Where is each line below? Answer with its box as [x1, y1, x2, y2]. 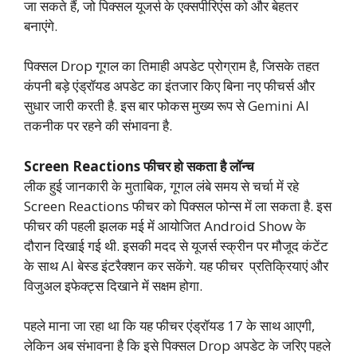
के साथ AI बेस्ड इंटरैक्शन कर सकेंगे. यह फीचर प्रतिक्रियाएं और [24, 256, 328, 275]
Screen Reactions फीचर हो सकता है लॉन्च [24, 156, 254, 175]
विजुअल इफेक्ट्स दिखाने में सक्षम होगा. [24, 276, 202, 295]
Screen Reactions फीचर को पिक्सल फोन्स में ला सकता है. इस [24, 196, 331, 215]
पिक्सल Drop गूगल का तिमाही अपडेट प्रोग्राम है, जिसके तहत [24, 57, 320, 76]
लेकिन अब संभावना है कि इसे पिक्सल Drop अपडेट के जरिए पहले [24, 336, 331, 355]
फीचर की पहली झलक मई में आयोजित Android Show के [24, 216, 306, 235]
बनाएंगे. [24, 16, 57, 35]
